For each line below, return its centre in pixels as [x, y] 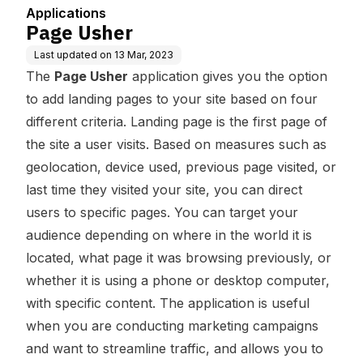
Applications [66, 13]
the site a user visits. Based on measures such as [176, 144]
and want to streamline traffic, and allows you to [175, 348]
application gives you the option [228, 76]
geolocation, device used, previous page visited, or [181, 167]
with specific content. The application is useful [168, 303]
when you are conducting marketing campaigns [172, 326]
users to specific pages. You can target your [162, 212]
